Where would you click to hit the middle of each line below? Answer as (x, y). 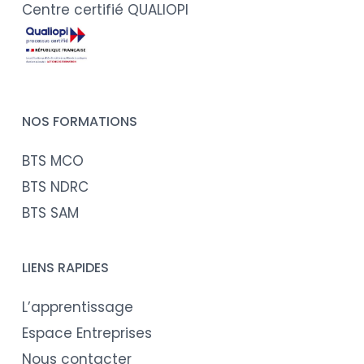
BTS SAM (50, 213)
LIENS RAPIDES (65, 268)
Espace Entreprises (87, 333)
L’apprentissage (77, 307)
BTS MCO (52, 161)
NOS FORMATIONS (79, 121)
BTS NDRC (55, 187)
